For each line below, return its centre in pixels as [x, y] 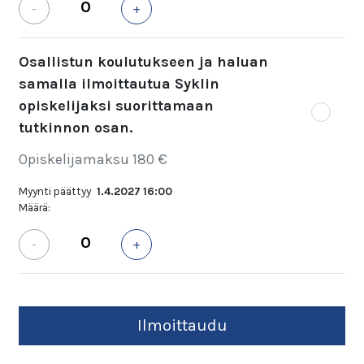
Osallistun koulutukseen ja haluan [143, 62]
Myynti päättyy [55, 192]
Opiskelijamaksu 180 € [93, 160]
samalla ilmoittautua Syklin [119, 84]
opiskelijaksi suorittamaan [116, 106]
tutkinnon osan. [76, 128]
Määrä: [35, 208]
